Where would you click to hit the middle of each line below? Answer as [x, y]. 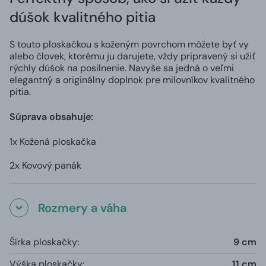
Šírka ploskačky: [44, 242]
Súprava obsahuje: [51, 116]
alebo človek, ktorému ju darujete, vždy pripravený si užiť [132, 56]
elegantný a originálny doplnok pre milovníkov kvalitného [132, 80]
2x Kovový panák [45, 165]
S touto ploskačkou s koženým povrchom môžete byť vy [129, 44]
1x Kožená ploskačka [53, 141]
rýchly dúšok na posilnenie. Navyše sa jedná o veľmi [122, 68]
